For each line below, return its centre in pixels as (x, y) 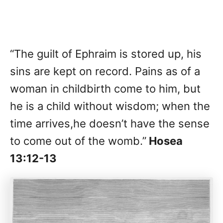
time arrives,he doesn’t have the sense (110, 124)
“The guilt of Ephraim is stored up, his (106, 54)
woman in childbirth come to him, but (105, 89)
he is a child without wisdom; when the (110, 106)
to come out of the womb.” (78, 141)
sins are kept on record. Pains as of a (105, 71)
